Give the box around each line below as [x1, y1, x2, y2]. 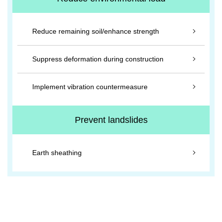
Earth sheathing [32, 149, 82, 157]
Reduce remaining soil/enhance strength [32, 27, 159, 35]
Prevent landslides [74, 115, 148, 125]
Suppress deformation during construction [32, 55, 164, 63]
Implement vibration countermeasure [32, 83, 148, 91]
